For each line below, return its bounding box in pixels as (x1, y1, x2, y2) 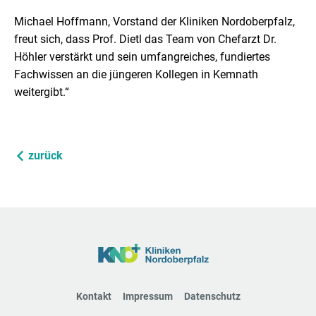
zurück (28, 148, 63, 162)
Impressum (122, 290, 173, 302)
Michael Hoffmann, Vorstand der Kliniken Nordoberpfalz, (14, 14, 295, 28)
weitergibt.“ (14, 85, 69, 99)
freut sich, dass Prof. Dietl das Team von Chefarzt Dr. (14, 32, 276, 46)
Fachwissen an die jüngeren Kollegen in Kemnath (14, 67, 258, 81)
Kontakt (75, 290, 111, 302)
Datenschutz (183, 290, 241, 302)
